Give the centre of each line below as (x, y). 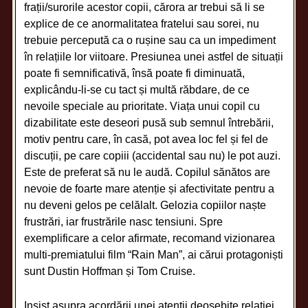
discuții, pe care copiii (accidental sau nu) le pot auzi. (153, 155)
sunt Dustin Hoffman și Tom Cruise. (110, 271)
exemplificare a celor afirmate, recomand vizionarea (150, 238)
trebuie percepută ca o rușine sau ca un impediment (150, 40)
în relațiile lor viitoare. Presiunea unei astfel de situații (154, 56)
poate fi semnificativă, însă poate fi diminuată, (135, 73)
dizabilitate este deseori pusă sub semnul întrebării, (149, 122)
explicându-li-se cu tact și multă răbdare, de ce (137, 89)
